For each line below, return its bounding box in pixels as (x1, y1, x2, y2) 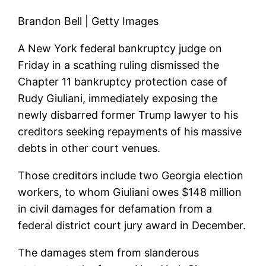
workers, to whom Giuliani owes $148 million (18, 185, 242, 198)
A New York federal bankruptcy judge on (18, 42, 223, 55)
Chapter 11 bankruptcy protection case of (18, 75, 228, 88)
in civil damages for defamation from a (18, 202, 213, 215)
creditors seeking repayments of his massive (18, 125, 242, 138)
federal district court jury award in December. (18, 218, 246, 232)
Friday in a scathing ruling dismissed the (18, 58, 220, 71)
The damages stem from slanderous (18, 246, 199, 259)
